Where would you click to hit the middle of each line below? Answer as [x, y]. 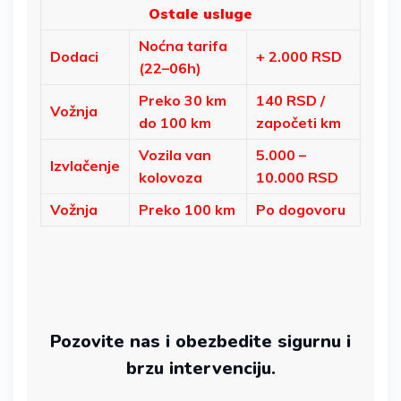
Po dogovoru [301, 209]
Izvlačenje [85, 165]
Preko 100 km [187, 209]
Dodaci [74, 56]
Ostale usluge [200, 13]
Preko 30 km [183, 100]
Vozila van [175, 154]
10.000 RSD [297, 177]
